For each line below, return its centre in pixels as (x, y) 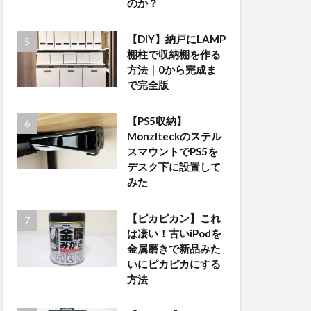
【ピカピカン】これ (174, 218)
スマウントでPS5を (172, 151)
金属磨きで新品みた (174, 249)
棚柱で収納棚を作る (174, 54)
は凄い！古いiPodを (174, 233)
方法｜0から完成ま (171, 69)
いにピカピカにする (174, 264)
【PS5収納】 (157, 121)
